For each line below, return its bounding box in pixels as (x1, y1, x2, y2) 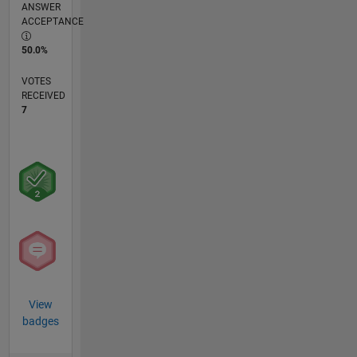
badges (22, 315, 59, 328)
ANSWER (21, 2, 61, 14)
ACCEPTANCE (21, 16, 84, 28)
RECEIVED (21, 90, 65, 102)
